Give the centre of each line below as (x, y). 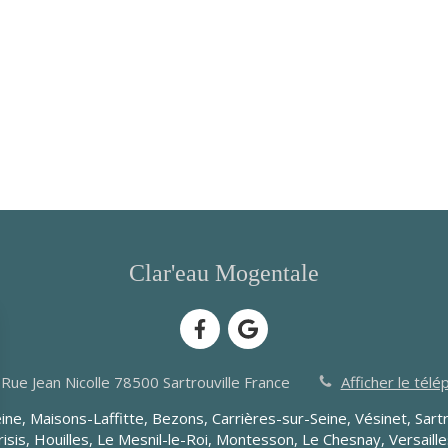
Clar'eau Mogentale (224, 272)
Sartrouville (201, 382)
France (266, 382)
